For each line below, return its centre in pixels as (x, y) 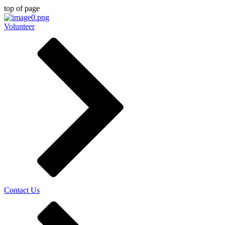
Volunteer (19, 26)
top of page (22, 8)
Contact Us (22, 190)
